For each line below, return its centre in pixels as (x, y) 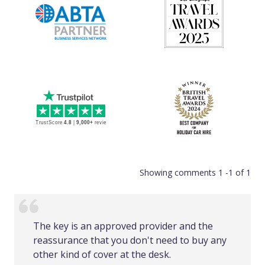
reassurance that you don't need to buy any (130, 240)
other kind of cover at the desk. (102, 254)
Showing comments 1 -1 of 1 (195, 172)
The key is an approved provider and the (123, 226)
